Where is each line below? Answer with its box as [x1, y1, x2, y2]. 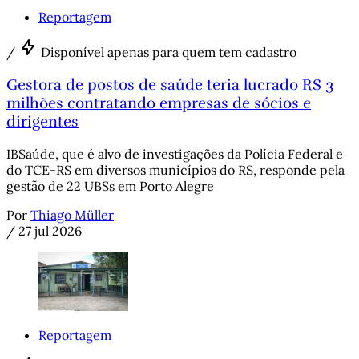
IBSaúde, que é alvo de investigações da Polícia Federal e [6, 145, 343, 162]
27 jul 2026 [18, 222, 82, 239]
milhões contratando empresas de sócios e [6, 94, 311, 113]
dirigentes [6, 112, 79, 131]
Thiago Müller [30, 206, 114, 223]
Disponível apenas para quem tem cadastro [41, 44, 296, 61]
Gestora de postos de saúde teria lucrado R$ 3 [6, 75, 333, 95]
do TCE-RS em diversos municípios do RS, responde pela [6, 161, 345, 178]
